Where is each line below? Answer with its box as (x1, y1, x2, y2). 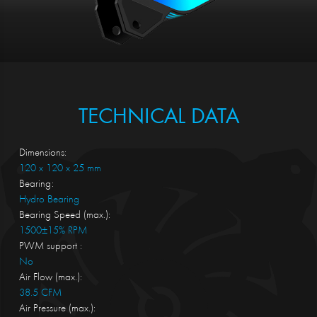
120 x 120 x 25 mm (18, 163, 101, 175)
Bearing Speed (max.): (18, 210, 110, 221)
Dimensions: (18, 148, 67, 159)
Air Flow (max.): (18, 272, 82, 284)
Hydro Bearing (18, 195, 79, 206)
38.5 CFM (18, 288, 62, 299)
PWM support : (18, 241, 82, 253)
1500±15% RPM (18, 226, 87, 237)
